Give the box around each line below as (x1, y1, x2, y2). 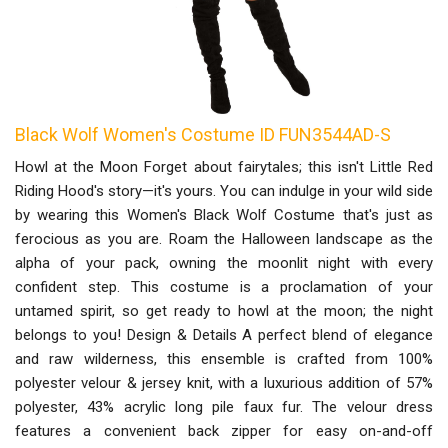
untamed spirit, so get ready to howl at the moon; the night (15, 301, 433, 320)
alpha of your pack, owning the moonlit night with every (15, 253, 433, 272)
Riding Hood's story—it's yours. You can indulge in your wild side (15, 181, 433, 200)
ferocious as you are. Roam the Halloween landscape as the (15, 229, 433, 248)
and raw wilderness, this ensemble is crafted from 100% (15, 349, 433, 368)
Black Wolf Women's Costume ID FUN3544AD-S (15, 123, 391, 145)
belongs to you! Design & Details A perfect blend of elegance (15, 325, 433, 344)
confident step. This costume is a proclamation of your (15, 277, 433, 296)
